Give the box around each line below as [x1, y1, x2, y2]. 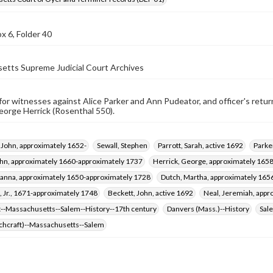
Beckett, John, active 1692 [108, 188, 193, 197]
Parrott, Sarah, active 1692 [158, 141, 243, 150]
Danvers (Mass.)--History [167, 204, 249, 213]
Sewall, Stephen [97, 141, 147, 150]
